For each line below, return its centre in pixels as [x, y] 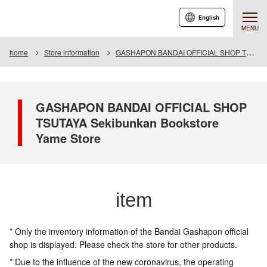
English [209, 17]
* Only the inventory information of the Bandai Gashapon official [129, 231]
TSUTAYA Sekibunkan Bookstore [127, 122]
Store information [72, 52]
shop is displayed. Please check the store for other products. [123, 244]
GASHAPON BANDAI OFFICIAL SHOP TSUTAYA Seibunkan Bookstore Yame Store [181, 52]
